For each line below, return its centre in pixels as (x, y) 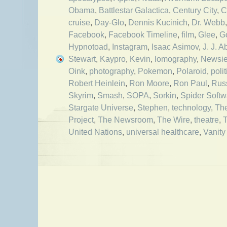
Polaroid (192, 71)
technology (191, 107)
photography (111, 71)
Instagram (130, 47)
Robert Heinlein (97, 83)
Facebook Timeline (143, 34)
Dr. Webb (208, 22)
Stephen (153, 107)
